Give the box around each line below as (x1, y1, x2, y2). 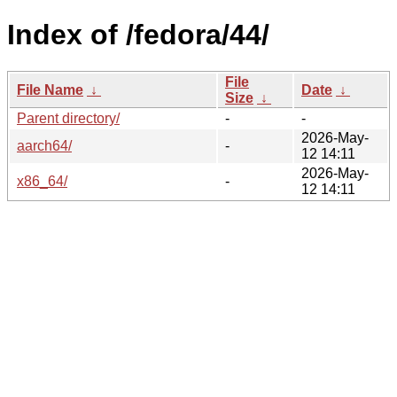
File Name (17, 82, 83, 97)
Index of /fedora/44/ (7, 19, 269, 51)
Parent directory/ (17, 110, 120, 126)
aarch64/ (17, 137, 72, 153)
